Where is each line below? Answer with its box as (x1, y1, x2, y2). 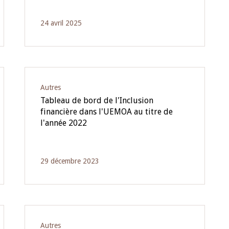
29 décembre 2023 (40, 157, 99, 165)
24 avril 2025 (40, 19, 82, 27)
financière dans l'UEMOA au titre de (40, 107, 173, 117)
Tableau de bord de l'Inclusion (40, 96, 153, 105)
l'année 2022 (40, 118, 87, 128)
